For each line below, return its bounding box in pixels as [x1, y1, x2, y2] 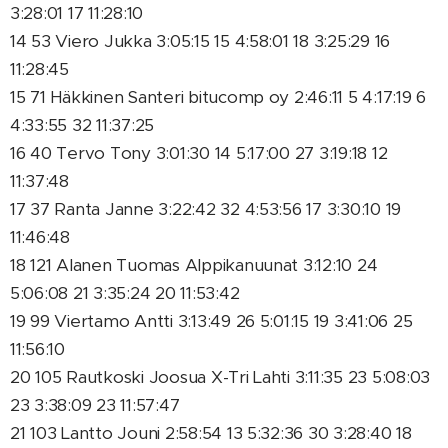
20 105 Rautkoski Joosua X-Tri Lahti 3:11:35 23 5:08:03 [10, 366, 431, 388]
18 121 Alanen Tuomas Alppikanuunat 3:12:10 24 [10, 254, 378, 276]
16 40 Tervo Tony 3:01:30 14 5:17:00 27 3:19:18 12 [10, 142, 388, 164]
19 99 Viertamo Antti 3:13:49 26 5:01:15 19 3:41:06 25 [10, 310, 413, 332]
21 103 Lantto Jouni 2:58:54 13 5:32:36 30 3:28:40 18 [10, 422, 412, 444]
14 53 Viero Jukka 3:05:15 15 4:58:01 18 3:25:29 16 [10, 30, 391, 52]
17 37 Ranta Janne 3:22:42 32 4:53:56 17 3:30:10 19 [10, 198, 402, 220]
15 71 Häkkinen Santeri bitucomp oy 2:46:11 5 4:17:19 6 [10, 86, 427, 108]
